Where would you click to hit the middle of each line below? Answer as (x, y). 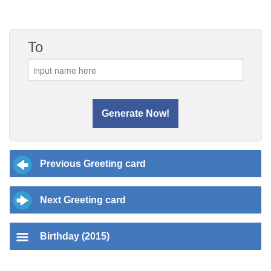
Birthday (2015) (75, 236)
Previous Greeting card (93, 164)
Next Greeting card (83, 200)
